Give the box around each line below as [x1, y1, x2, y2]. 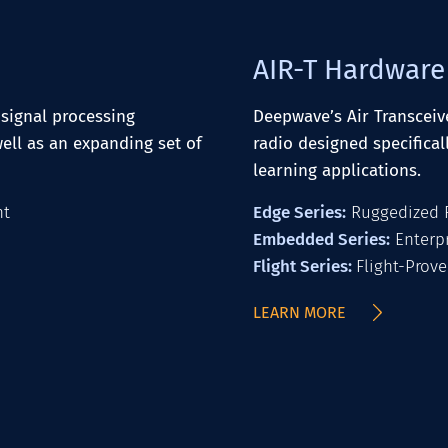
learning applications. [253, 160, 421, 181]
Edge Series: [253, 202, 346, 223]
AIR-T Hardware [253, 53, 445, 86]
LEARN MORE [253, 303, 346, 322]
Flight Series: [253, 256, 356, 277]
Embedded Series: [253, 229, 390, 250]
